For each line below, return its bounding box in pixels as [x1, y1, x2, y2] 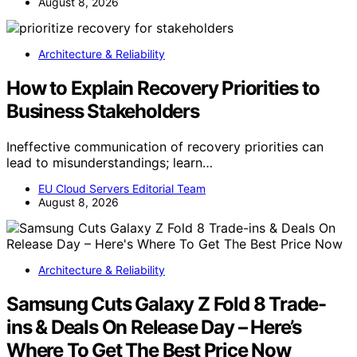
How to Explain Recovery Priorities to [6, 76, 320, 100]
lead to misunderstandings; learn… [6, 154, 213, 171]
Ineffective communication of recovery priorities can [6, 138, 324, 155]
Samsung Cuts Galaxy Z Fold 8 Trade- [6, 292, 326, 316]
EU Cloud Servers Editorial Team [38, 181, 206, 195]
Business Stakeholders [6, 100, 199, 123]
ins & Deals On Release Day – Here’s [6, 315, 301, 339]
